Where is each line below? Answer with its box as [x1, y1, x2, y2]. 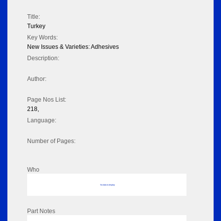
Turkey [27, 23, 45, 30]
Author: [27, 75, 46, 83]
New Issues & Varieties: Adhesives [27, 43, 119, 51]
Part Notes [27, 208, 55, 215]
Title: [27, 13, 40, 21]
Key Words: [27, 34, 58, 41]
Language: [27, 117, 56, 124]
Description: [27, 55, 59, 62]
